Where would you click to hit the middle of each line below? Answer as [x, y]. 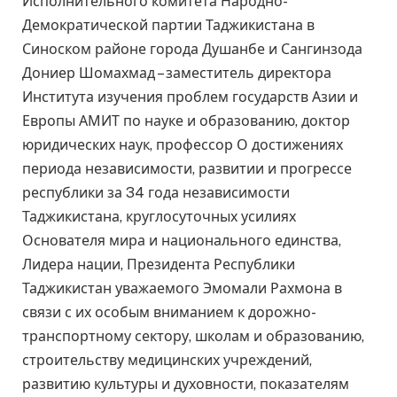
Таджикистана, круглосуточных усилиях [159, 217]
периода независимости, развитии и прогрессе [187, 169]
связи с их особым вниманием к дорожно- [169, 313]
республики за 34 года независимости [156, 193]
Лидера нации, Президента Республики [159, 265]
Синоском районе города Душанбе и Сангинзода [192, 50]
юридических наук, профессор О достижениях [183, 145]
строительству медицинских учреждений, [167, 361]
